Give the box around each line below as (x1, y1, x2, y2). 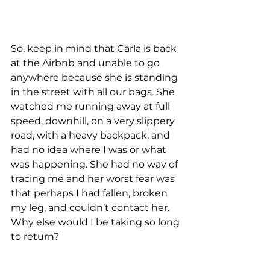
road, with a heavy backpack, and (11, 130, 172, 142)
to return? (11, 231, 59, 243)
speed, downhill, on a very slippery (11, 115, 177, 127)
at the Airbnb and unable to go (11, 57, 162, 69)
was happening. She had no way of (11, 159, 180, 171)
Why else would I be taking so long (11, 216, 182, 228)
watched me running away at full (11, 101, 172, 113)
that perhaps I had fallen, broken (11, 187, 170, 199)
